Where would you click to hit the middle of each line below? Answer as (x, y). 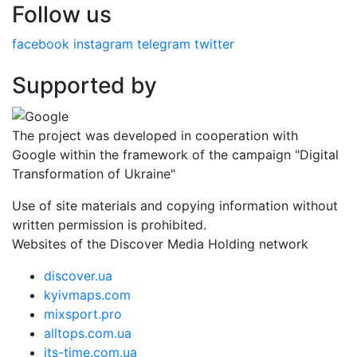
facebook (41, 44)
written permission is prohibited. (109, 224)
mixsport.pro (83, 314)
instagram (103, 44)
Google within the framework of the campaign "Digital (175, 154)
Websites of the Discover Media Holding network (160, 243)
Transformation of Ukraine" (94, 173)
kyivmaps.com (87, 294)
